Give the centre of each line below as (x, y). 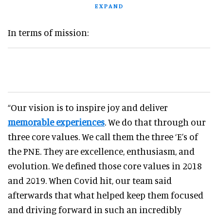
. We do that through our (155, 122)
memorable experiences (56, 122)
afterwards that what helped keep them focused (106, 195)
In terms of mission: (48, 32)
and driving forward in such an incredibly (95, 209)
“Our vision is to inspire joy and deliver (88, 107)
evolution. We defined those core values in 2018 (105, 165)
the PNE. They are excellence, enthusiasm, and (101, 151)
